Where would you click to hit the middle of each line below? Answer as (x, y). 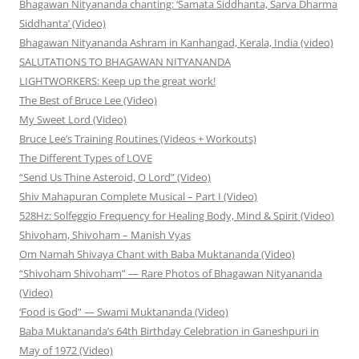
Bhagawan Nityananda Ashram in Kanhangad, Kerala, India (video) (176, 43)
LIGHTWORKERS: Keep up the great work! (117, 81)
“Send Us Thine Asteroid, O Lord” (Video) (115, 177)
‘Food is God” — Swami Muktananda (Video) (124, 312)
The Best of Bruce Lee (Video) (88, 101)
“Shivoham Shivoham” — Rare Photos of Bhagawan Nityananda (171, 274)
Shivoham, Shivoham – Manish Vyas (105, 235)
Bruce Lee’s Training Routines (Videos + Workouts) (138, 139)
